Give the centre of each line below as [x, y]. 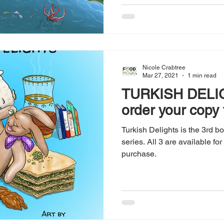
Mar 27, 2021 [160, 76]
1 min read [202, 76]
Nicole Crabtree [164, 67]
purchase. [139, 153]
